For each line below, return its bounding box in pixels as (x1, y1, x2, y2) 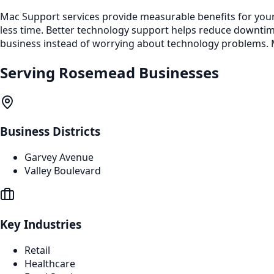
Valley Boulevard (24, 164, 101, 178)
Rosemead (59, 62, 135, 83)
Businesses (135, 62, 219, 83)
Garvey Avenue (24, 150, 94, 165)
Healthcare (24, 256, 75, 270)
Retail (24, 243, 50, 257)
